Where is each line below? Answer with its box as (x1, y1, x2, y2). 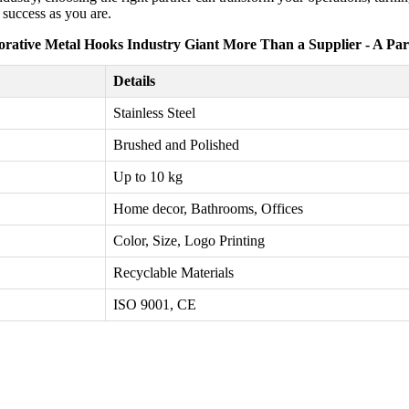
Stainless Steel (113, 105, 195, 121)
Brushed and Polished (113, 137, 239, 153)
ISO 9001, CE (113, 297, 196, 313)
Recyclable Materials (113, 265, 234, 281)
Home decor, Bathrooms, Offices (113, 201, 303, 217)
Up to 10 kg (113, 169, 183, 185)
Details (113, 73, 155, 89)
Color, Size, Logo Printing (113, 233, 265, 249)
